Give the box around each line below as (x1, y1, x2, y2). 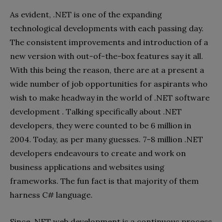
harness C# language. (10, 189, 95, 200)
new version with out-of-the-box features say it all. (10, 51, 203, 61)
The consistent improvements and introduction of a (10, 37, 208, 47)
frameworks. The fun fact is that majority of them (10, 175, 199, 186)
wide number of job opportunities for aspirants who (10, 78, 208, 89)
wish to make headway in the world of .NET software (10, 92, 210, 103)
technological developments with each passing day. (10, 23, 204, 33)
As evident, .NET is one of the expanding (10, 9, 162, 19)
